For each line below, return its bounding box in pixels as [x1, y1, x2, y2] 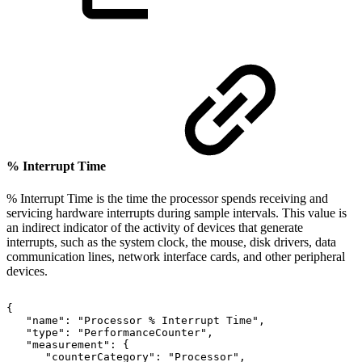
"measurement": [26, 338, 116, 351]
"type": [26, 326, 71, 339]
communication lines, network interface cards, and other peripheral [6, 249, 345, 263]
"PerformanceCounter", [78, 326, 213, 339]
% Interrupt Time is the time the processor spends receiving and [6, 191, 328, 205]
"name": [26, 314, 71, 326]
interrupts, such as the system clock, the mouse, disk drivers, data [6, 234, 336, 249]
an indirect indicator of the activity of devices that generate [6, 220, 303, 234]
